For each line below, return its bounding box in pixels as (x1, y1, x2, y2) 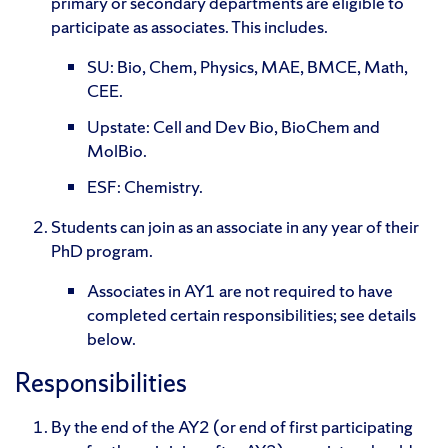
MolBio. (87, 138, 147, 162)
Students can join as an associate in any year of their (51, 214, 419, 238)
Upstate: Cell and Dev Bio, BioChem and (87, 114, 380, 138)
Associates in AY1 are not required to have (87, 278, 393, 302)
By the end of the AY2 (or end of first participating (51, 414, 413, 438)
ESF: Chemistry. (87, 174, 203, 198)
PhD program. (51, 238, 153, 262)
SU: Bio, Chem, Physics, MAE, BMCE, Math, (87, 54, 408, 78)
